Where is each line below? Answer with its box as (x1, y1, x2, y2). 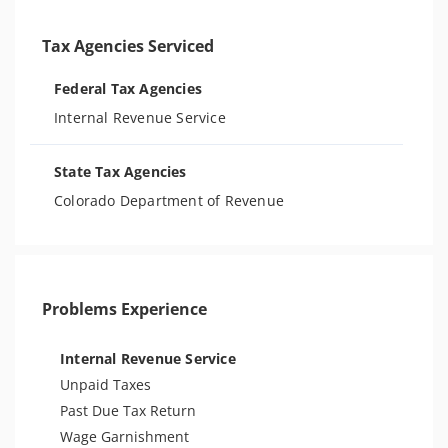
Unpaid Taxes (60, 375, 151, 394)
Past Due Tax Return (60, 401, 196, 420)
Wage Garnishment (60, 427, 189, 446)
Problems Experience (42, 298, 207, 320)
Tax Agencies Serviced (42, 35, 214, 57)
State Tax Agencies (54, 162, 187, 181)
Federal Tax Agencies (54, 79, 202, 98)
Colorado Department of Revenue (54, 191, 284, 210)
